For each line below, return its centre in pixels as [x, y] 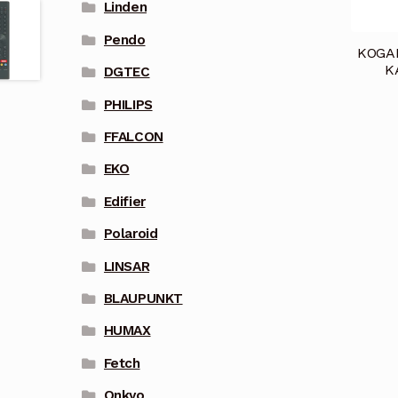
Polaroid [131, 234]
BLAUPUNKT [143, 298]
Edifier [124, 201]
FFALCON [133, 137]
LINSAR [127, 266]
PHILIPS [128, 104]
